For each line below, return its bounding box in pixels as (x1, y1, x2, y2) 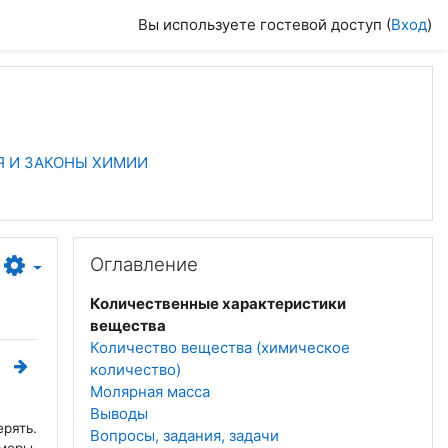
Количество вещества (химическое (90, 338, 350, 357)
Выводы (90, 404, 148, 423)
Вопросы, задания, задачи (90, 426, 279, 445)
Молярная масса (90, 382, 210, 401)
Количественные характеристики (90, 294, 346, 313)
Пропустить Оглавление (72, 237, 249, 256)
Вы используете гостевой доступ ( (138, 15, 391, 34)
